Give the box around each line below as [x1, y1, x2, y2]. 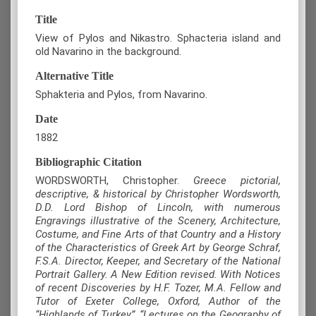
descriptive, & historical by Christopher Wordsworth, [35, 188, 281, 201]
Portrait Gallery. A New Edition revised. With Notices [35, 268, 281, 281]
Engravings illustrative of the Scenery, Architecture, [35, 214, 281, 228]
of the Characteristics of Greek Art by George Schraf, [35, 241, 281, 255]
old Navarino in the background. [35, 45, 181, 59]
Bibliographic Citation [35, 156, 142, 169]
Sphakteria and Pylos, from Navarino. [35, 88, 207, 102]
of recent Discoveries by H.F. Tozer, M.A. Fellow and [35, 281, 281, 295]
